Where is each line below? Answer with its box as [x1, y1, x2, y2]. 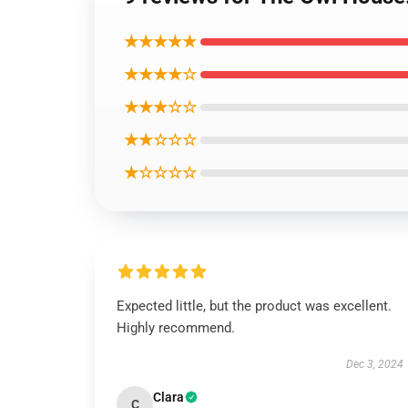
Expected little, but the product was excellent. [117, 298, 392, 314]
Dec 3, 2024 [345, 358, 403, 371]
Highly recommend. [117, 320, 235, 336]
